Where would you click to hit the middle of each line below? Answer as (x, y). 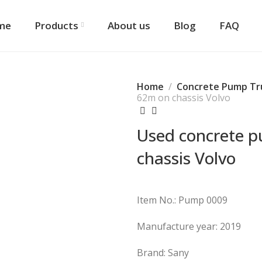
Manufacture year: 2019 (189, 226)
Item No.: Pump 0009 (182, 200)
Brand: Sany (163, 253)
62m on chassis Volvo (184, 98)
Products (56, 25)
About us (129, 25)
